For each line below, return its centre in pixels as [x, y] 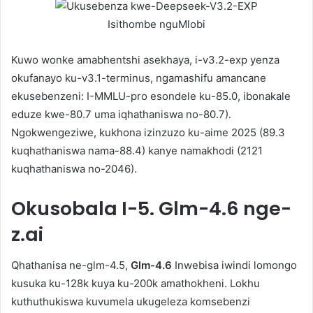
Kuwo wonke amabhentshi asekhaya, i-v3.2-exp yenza [145, 59]
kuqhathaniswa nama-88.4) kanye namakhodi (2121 [137, 150]
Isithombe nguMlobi [156, 24]
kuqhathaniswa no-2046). [74, 168]
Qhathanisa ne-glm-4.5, [71, 265]
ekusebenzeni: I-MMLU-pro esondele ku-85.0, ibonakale [151, 96]
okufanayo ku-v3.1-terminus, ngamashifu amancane [139, 78]
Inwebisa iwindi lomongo [234, 265]
